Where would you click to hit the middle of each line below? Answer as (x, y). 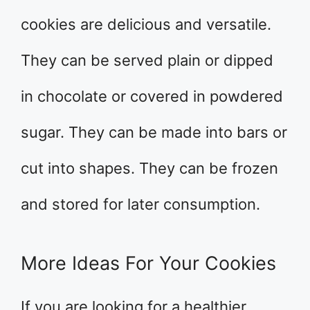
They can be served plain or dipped (147, 61)
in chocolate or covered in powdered (152, 97)
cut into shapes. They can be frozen (149, 168)
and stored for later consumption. (140, 204)
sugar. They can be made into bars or (154, 133)
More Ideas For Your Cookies (148, 264)
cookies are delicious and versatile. (146, 25)
